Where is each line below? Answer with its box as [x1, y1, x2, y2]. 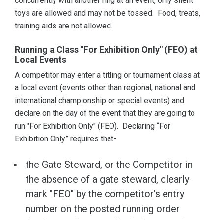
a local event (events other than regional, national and [15, 83, 195, 93]
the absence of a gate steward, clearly [26, 173, 189, 186]
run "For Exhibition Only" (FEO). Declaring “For [15, 121, 170, 131]
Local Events [15, 55, 66, 65]
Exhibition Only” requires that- [15, 134, 118, 144]
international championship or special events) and [15, 96, 184, 106]
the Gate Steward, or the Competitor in [26, 159, 192, 171]
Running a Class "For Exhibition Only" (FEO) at [15, 44, 198, 55]
